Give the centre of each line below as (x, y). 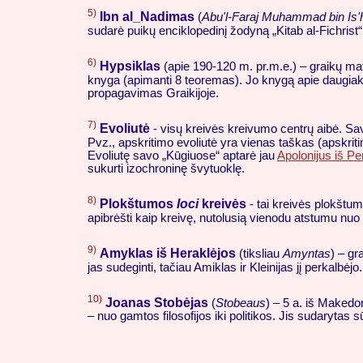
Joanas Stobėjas (157, 302)
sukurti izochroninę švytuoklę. (166, 168)
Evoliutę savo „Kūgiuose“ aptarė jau (182, 155)
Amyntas (307, 253)
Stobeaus (241, 303)
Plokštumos (138, 203)
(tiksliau (259, 253)
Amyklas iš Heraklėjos (168, 253)
